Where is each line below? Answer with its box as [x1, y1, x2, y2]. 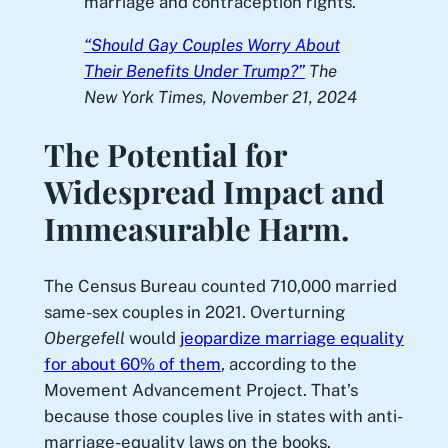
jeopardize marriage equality [179, 327, 404, 348]
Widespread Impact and [43, 169, 385, 212]
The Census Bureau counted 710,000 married [43, 275, 397, 296]
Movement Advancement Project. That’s [43, 379, 358, 400]
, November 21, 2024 [202, 87, 357, 108]
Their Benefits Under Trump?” [83, 61, 305, 82]
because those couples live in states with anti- [43, 405, 403, 426]
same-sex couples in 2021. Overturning [43, 301, 345, 322]
